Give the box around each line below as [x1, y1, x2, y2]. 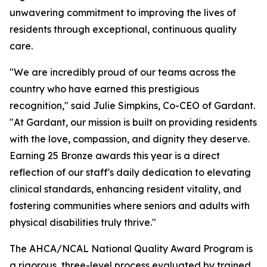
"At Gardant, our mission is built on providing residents [10, 116, 257, 129]
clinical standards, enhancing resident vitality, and [10, 183, 241, 195]
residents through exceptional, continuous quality [10, 23, 237, 36]
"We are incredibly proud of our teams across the [10, 66, 236, 79]
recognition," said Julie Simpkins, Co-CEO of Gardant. [10, 100, 255, 112]
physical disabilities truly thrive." [10, 216, 156, 229]
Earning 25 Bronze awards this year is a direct [10, 150, 220, 162]
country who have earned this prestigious [10, 83, 199, 95]
